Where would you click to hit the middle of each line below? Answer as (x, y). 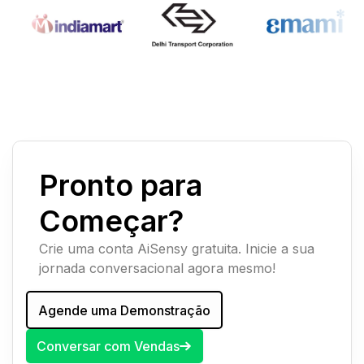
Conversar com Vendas (108, 346)
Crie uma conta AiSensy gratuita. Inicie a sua (177, 249)
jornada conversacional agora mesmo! (157, 269)
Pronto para (121, 186)
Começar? (111, 221)
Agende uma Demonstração (124, 310)
